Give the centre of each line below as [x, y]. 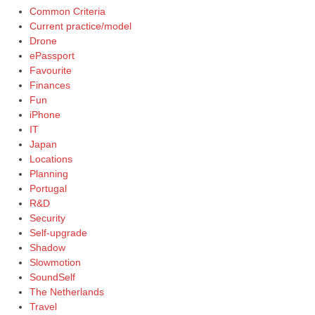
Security [47, 218]
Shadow [47, 247]
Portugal [48, 188]
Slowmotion [55, 262]
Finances [50, 85]
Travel [43, 306]
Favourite [50, 70]
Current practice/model [80, 26]
